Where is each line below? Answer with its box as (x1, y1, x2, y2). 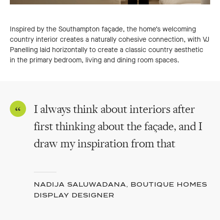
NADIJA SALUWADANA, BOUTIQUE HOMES (34, 180, 207, 188)
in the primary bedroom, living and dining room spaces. (10, 55, 179, 65)
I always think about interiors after (34, 102, 195, 116)
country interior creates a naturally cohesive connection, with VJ (10, 34, 209, 44)
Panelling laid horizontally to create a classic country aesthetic (10, 45, 203, 55)
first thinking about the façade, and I (34, 119, 202, 134)
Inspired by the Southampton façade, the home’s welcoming (10, 24, 196, 34)
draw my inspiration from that (34, 136, 175, 151)
